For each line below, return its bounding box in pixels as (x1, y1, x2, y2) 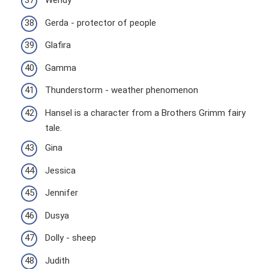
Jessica (45, 165, 76, 176)
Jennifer (45, 187, 78, 198)
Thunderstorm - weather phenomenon (45, 85, 198, 95)
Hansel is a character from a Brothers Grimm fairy (45, 107, 246, 118)
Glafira (45, 40, 71, 50)
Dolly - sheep (45, 232, 96, 243)
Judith (45, 255, 70, 266)
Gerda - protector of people (45, 17, 156, 28)
